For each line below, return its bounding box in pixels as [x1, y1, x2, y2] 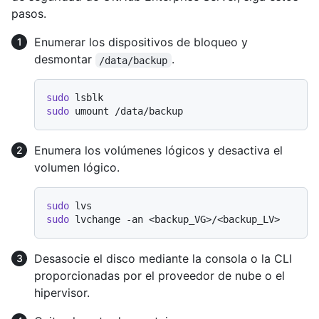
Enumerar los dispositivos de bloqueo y [34, 35, 248, 50]
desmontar [34, 52, 95, 67]
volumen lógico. [34, 160, 120, 175]
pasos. [11, 6, 46, 21]
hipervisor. [34, 286, 90, 300]
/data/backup [99, 54, 168, 66]
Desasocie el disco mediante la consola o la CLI [34, 251, 292, 266]
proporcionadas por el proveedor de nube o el [34, 268, 285, 283]
